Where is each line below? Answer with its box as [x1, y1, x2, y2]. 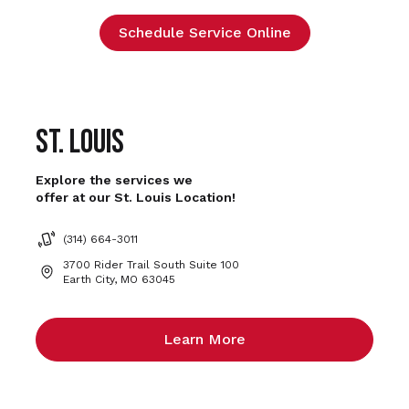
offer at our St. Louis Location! [36, 189, 236, 204]
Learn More [163, 330, 246, 349]
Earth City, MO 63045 [63, 272, 175, 286]
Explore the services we [36, 172, 193, 187]
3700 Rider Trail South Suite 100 [63, 257, 239, 271]
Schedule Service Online [118, 24, 291, 42]
